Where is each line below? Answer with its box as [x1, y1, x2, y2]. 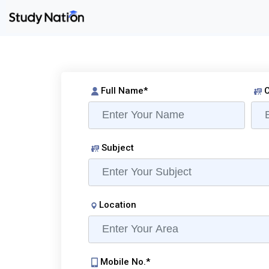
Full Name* [98, 85, 148, 96]
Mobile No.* [98, 256, 150, 267]
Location [97, 199, 136, 210]
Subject [99, 142, 134, 153]
